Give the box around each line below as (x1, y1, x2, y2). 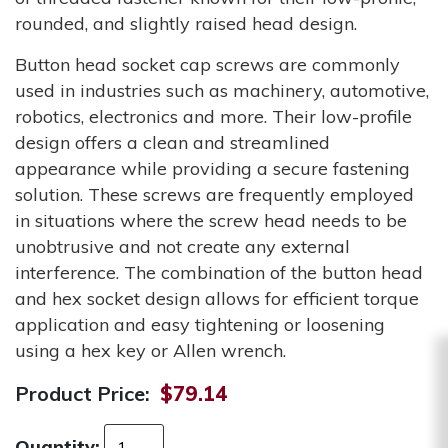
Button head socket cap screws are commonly (15, 53, 400, 77)
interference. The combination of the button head (15, 261, 423, 285)
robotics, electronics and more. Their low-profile (15, 105, 412, 129)
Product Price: (15, 381, 150, 407)
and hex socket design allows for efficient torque (15, 287, 419, 311)
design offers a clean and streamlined (15, 131, 330, 155)
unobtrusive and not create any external (15, 235, 350, 259)
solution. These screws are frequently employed (15, 183, 414, 207)
